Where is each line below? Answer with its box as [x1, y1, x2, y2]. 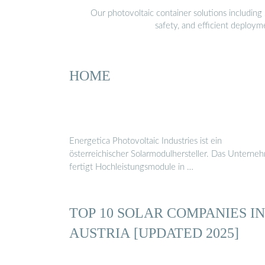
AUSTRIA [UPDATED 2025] [69, 225, 239, 241]
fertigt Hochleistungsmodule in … [69, 163, 193, 172]
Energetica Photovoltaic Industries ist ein [69, 137, 222, 146]
